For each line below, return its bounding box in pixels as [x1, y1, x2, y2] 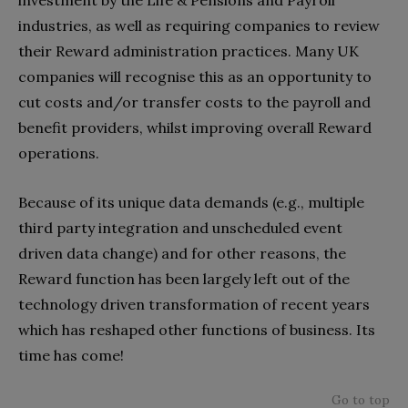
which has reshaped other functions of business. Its [18, 321, 375, 340]
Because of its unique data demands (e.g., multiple [18, 193, 364, 212]
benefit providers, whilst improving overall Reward [18, 118, 372, 138]
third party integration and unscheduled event [18, 219, 342, 238]
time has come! [18, 346, 124, 365]
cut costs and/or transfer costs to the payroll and [18, 93, 371, 112]
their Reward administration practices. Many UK [18, 42, 359, 61]
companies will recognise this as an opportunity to [18, 67, 372, 87]
